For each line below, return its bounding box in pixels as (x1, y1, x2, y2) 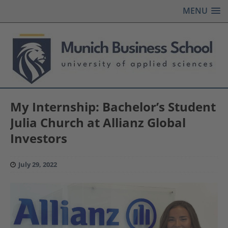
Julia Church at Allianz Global (10, 114, 186, 131)
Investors (10, 130, 67, 147)
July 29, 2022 (18, 160, 57, 169)
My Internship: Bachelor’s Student (10, 98, 216, 115)
